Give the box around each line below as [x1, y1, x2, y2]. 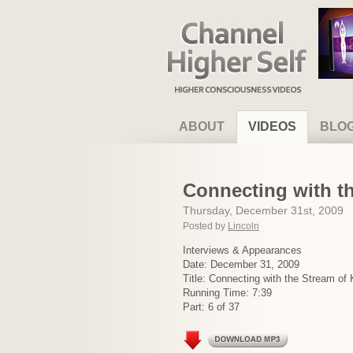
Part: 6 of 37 [183, 301, 240, 313]
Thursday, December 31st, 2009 [183, 204, 344, 217]
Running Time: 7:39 [183, 287, 272, 299]
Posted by [183, 221, 228, 232]
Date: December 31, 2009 [183, 258, 299, 270]
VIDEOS [248, 120, 296, 133]
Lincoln [228, 221, 259, 232]
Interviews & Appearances [183, 244, 302, 256]
